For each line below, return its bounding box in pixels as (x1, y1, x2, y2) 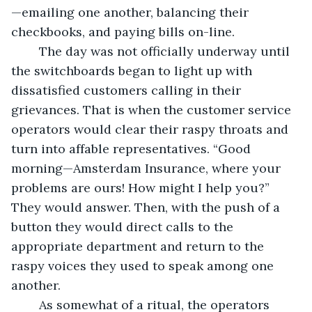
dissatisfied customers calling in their (11, 81, 244, 98)
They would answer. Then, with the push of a (11, 198, 283, 215)
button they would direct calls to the (11, 218, 237, 235)
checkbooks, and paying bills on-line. (11, 23, 235, 40)
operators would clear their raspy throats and (11, 120, 292, 137)
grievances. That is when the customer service (11, 101, 295, 118)
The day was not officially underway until (25, 42, 39, 59)
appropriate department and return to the (11, 237, 267, 254)
